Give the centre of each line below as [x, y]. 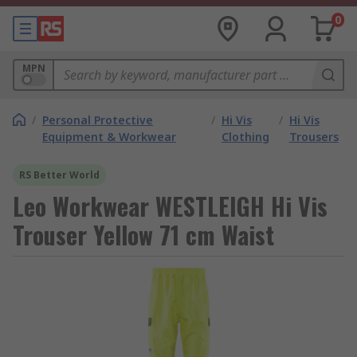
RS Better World [59, 175]
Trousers [314, 137]
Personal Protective [98, 120]
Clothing [245, 137]
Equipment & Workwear [109, 137]
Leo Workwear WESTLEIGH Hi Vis [170, 206]
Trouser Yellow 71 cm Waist [143, 235]
